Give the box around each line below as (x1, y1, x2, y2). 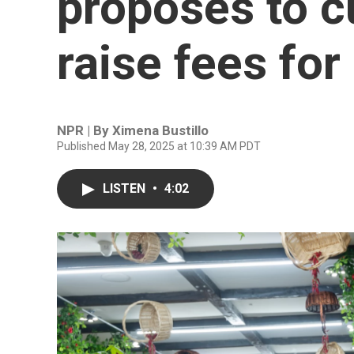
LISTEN (103, 181, 149, 196)
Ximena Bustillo (112, 122, 209, 138)
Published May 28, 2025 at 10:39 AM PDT (57, 140, 261, 153)
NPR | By (57, 122, 112, 138)
